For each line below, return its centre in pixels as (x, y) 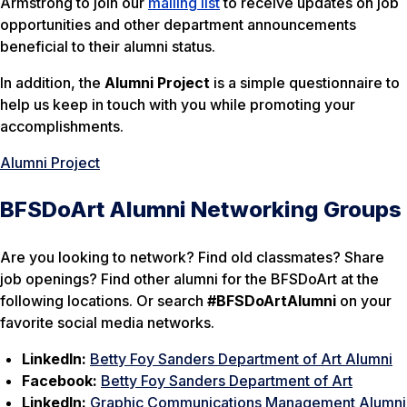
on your (364, 300)
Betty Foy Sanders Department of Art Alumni (241, 358)
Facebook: (61, 380)
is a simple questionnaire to (305, 82)
